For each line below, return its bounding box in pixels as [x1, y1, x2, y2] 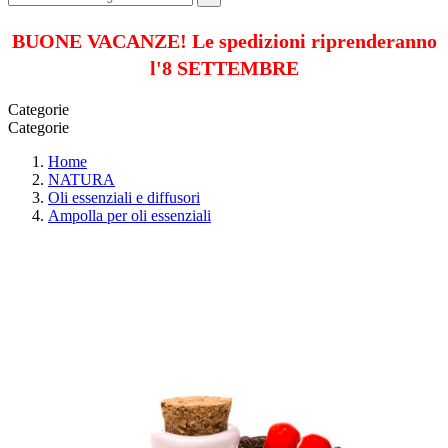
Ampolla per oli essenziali [48, 206, 211, 224]
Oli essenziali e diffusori [48, 188, 200, 206]
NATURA [48, 170, 115, 188]
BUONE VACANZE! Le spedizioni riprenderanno [11, 29, 437, 52]
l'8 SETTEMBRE [149, 56, 299, 79]
